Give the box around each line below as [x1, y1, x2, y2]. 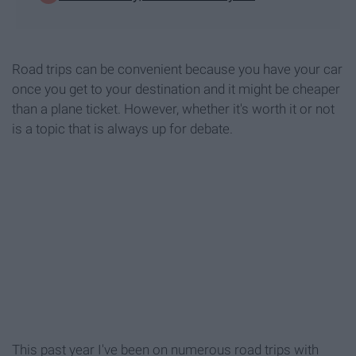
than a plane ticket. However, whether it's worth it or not [12, 101, 335, 118]
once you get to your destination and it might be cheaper [12, 81, 340, 98]
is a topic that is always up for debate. [12, 121, 233, 137]
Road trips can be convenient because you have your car [12, 61, 342, 78]
